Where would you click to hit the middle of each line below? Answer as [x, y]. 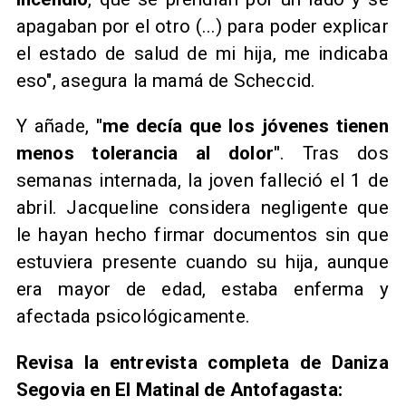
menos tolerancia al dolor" [148, 154]
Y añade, [56, 126]
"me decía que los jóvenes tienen [242, 126]
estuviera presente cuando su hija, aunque [202, 262]
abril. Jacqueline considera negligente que [202, 208]
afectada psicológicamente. [133, 317]
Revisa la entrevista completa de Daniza [202, 362]
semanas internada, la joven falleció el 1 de [202, 181]
